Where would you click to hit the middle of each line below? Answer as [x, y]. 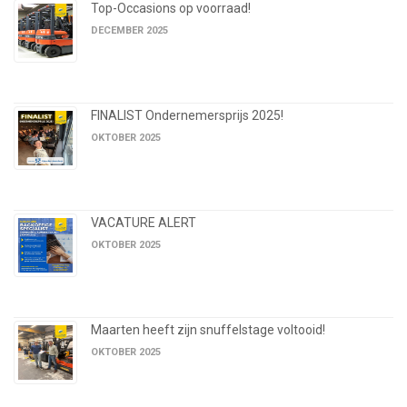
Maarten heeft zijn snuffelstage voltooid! [208, 330]
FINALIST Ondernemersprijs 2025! [187, 116]
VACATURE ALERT [144, 223]
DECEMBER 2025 [129, 31]
